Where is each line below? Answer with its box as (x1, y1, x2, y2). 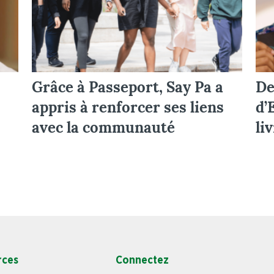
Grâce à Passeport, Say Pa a (31, 77, 223, 97)
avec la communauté (31, 117, 175, 137)
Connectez (116, 255, 169, 267)
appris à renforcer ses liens (31, 97, 224, 117)
